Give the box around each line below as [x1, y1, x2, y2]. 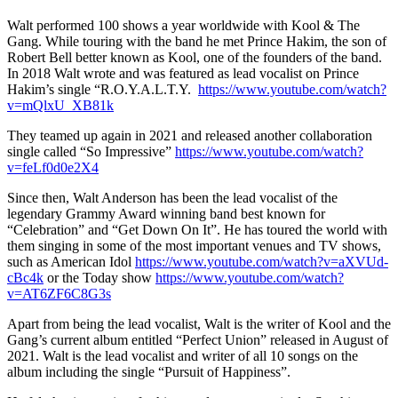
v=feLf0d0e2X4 [7, 159, 99, 175]
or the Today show [44, 269, 155, 285]
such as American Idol [7, 253, 135, 269]
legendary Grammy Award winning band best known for [7, 205, 325, 221]
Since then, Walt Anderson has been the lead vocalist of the [7, 189, 338, 205]
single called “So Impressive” [7, 143, 175, 159]
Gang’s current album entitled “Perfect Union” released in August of [7, 331, 388, 347]
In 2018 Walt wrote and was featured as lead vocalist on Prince [7, 65, 359, 81]
